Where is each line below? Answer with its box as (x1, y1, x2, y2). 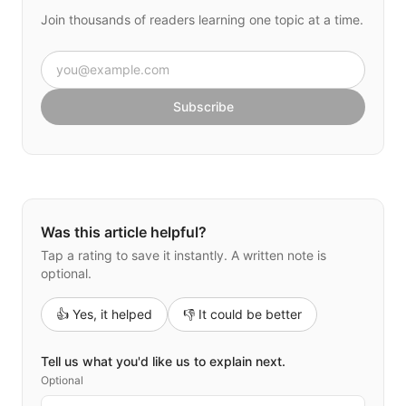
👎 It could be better (183, 305, 302, 322)
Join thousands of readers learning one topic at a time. (41, 11, 363, 27)
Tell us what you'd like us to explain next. (41, 353, 285, 369)
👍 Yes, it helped (56, 305, 152, 322)
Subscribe (172, 98, 234, 114)
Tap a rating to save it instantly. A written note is (41, 246, 326, 263)
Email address (40, 51, 136, 70)
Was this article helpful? (41, 222, 207, 241)
